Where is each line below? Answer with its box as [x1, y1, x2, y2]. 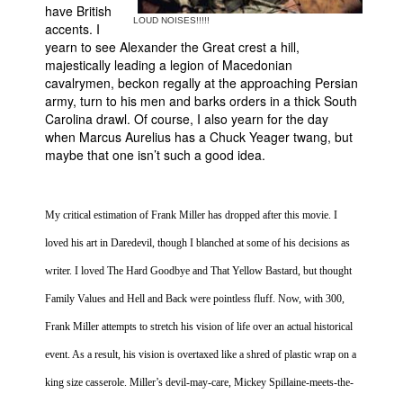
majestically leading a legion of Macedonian [45, 56, 292, 74]
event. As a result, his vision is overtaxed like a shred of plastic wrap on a [45, 348, 356, 361]
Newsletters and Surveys [31, 248, 168, 265]
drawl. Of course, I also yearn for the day [93, 110, 328, 128]
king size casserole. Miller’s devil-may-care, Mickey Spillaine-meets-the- [45, 376, 354, 389]
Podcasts [31, 219, 83, 237]
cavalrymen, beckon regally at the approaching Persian [45, 74, 358, 92]
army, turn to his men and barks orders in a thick [45, 92, 324, 110]
